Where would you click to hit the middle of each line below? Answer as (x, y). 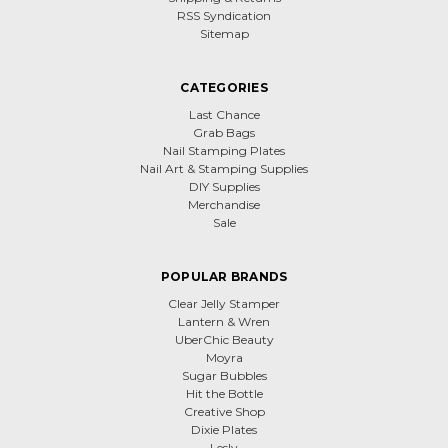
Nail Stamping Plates (224, 150)
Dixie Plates (224, 429)
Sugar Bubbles (224, 375)
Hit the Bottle (224, 393)
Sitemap (224, 33)
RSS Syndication (224, 15)
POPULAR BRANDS (224, 276)
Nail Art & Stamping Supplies (224, 168)
